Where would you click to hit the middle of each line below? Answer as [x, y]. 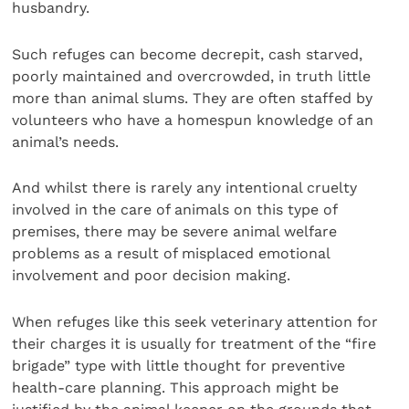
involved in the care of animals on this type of [175, 210]
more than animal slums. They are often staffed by [193, 98]
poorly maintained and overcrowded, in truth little [192, 76]
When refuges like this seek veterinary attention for [195, 321]
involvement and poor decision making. [152, 276]
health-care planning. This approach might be [176, 387]
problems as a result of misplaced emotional [171, 254]
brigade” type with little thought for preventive [179, 365]
